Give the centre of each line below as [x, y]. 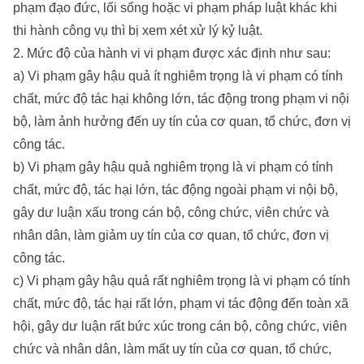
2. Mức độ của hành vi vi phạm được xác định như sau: [172, 54]
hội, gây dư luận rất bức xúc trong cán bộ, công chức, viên [180, 327]
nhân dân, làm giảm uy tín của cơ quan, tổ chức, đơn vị [171, 236]
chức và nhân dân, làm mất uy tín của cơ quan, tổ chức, [172, 349]
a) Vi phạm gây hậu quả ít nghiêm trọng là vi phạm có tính [178, 76]
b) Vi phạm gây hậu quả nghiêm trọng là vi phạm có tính [173, 167]
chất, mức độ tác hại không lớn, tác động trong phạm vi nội [181, 99]
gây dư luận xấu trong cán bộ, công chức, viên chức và [171, 213]
